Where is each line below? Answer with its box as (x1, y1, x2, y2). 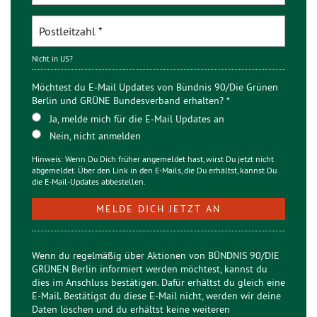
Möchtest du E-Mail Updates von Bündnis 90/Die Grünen (32, 81, 278, 93)
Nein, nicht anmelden (50, 129, 141, 142)
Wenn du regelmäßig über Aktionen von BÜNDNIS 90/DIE (32, 249, 279, 262)
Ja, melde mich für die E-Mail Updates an (50, 113, 224, 125)
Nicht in (32, 54, 60, 64)
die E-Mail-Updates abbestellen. (32, 176, 146, 187)
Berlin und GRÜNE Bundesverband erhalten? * (32, 94, 230, 107)
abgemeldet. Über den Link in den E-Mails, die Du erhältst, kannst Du (32, 165, 277, 175)
